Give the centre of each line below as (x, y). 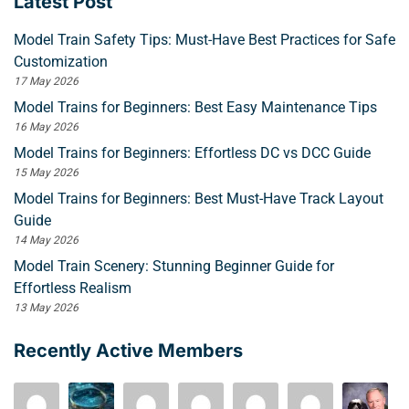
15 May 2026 (46, 173)
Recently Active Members (128, 351)
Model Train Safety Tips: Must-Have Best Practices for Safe (204, 40)
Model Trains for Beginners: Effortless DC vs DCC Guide (192, 153)
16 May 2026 (46, 127)
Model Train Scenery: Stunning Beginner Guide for (174, 267)
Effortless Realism (73, 288)
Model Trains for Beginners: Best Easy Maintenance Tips (195, 108)
